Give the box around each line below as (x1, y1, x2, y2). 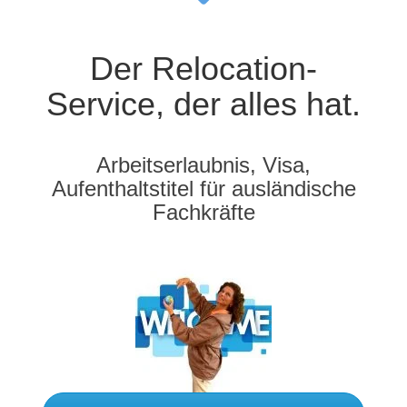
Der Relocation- (90, 49, 317, 87)
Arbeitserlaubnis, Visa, (96, 152, 311, 177)
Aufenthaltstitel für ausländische (51, 175, 356, 201)
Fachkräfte (152, 199, 255, 224)
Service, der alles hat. (46, 84, 361, 123)
